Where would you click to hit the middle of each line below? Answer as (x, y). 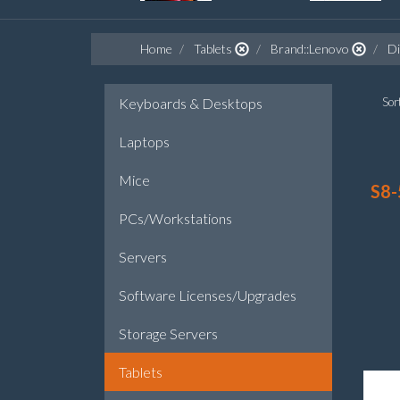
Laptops (144, 142)
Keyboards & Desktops (191, 103)
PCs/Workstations (175, 218)
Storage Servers (168, 333)
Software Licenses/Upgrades (208, 295)
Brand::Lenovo (310, 49)
